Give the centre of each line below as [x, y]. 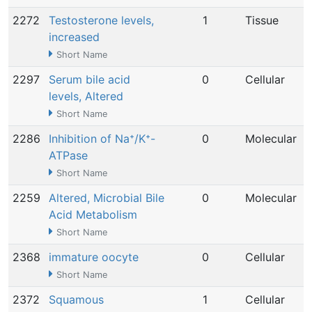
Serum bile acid [89, 79]
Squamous [76, 299]
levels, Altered [86, 96]
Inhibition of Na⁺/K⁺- [102, 139]
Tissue [262, 20]
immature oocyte [94, 257]
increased [74, 37]
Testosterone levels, [101, 20]
